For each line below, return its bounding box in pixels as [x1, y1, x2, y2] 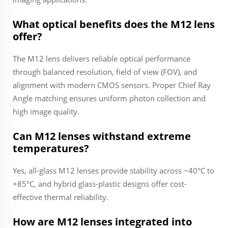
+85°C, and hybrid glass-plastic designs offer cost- [13, 179, 187, 189]
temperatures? [13, 141, 89, 155]
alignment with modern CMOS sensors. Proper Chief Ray [13, 80, 211, 90]
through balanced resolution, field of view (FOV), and [13, 67, 197, 77]
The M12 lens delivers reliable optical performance [13, 53, 190, 64]
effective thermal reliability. [13, 192, 108, 202]
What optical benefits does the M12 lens [13, 17, 215, 31]
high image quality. [13, 106, 79, 117]
